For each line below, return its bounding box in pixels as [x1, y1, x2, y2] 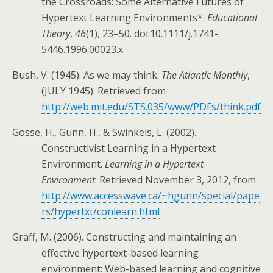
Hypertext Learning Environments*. [41, 11, 207, 24]
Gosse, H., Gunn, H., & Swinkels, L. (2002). [12, 126, 196, 139]
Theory [41, 27, 70, 40]
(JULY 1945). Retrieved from [41, 84, 166, 97]
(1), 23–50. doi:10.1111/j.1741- [86, 27, 218, 40]
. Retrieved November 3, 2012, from [95, 173, 256, 186]
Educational [207, 11, 257, 24]
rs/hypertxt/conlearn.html [41, 205, 160, 218]
